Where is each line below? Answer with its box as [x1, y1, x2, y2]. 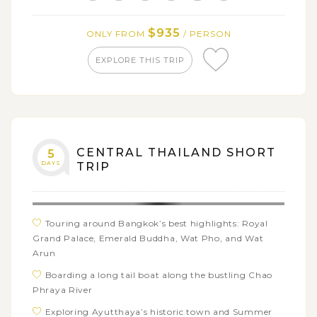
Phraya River [33, 284, 93, 295]
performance [33, 16, 91, 27]
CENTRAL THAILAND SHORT [76, 145, 276, 159]
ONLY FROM [86, 28, 148, 39]
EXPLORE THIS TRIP [96, 54, 185, 65]
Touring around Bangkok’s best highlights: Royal [45, 217, 268, 229]
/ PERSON [180, 28, 231, 39]
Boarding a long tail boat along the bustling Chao [45, 269, 273, 280]
